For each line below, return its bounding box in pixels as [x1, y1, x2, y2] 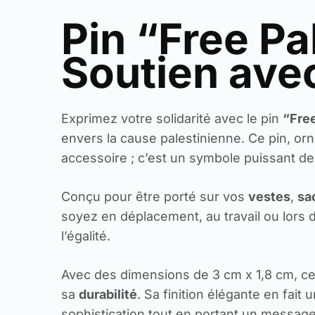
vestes [248, 188, 291, 204]
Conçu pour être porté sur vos [61, 188, 249, 204]
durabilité [79, 286, 138, 302]
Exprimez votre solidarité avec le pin [61, 110, 283, 126]
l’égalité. [61, 228, 111, 243]
